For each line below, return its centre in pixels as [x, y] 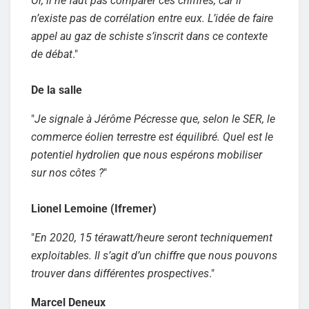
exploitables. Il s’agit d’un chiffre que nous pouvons [154, 255]
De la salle [57, 90]
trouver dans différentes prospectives [120, 273]
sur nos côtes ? [67, 172]
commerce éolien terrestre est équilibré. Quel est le [152, 137]
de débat [52, 54]
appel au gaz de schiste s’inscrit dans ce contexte [149, 36]
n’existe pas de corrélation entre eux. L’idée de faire [152, 18]
